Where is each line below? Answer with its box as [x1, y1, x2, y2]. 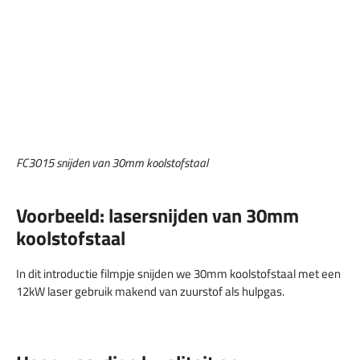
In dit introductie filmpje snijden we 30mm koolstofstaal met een [16, 264, 341, 284]
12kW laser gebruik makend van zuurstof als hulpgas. [16, 282, 284, 301]
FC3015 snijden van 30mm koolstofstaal [16, 153, 208, 173]
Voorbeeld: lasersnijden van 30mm [16, 201, 299, 231]
